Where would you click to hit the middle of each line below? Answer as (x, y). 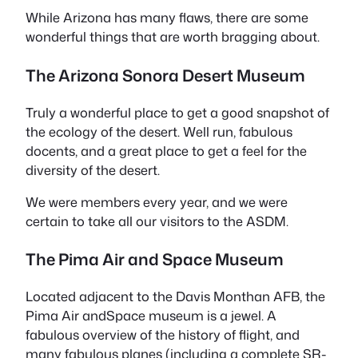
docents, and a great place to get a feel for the (166, 150)
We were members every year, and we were (157, 202)
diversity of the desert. (93, 169)
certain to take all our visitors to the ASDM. (157, 221)
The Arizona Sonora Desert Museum (165, 75)
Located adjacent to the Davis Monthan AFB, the (175, 296)
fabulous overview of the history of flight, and (163, 335)
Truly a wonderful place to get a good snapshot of (177, 112)
